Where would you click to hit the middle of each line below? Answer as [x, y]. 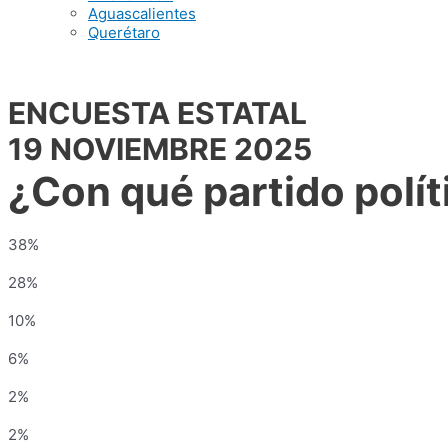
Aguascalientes [142, 13]
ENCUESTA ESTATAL [157, 113]
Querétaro [124, 32]
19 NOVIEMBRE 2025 [160, 149]
